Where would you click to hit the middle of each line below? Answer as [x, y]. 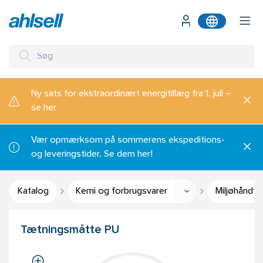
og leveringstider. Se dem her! [92, 154]
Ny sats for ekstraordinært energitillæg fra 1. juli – [131, 94]
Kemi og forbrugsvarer [122, 191]
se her [44, 108]
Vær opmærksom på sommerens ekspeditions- [128, 140]
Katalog [33, 191]
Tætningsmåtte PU [70, 230]
